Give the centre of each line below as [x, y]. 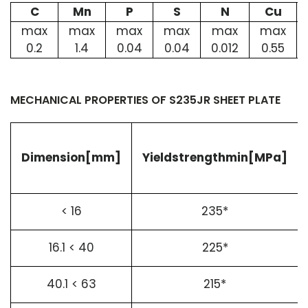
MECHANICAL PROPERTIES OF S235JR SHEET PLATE [145, 100]
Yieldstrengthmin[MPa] [215, 157]
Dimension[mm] [71, 157]
